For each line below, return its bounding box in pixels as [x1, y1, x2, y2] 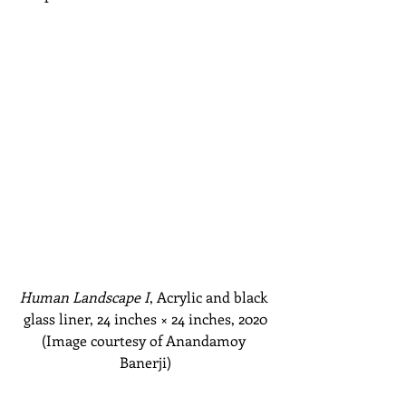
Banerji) [119, 352, 171, 372]
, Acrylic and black [149, 286, 271, 306]
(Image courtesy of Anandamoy [41, 330, 249, 350]
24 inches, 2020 [170, 308, 267, 328]
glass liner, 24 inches [23, 308, 157, 328]
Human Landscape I [19, 286, 150, 306]
